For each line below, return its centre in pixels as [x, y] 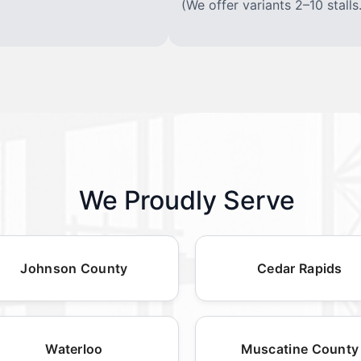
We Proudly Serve [187, 200]
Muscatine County [300, 349]
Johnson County [74, 268]
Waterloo [74, 349]
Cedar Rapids [300, 268]
